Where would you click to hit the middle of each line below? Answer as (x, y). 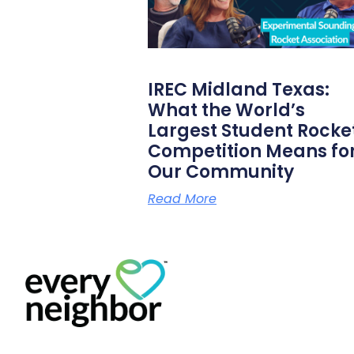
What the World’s (226, 110)
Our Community (221, 171)
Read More (182, 198)
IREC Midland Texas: (239, 89)
